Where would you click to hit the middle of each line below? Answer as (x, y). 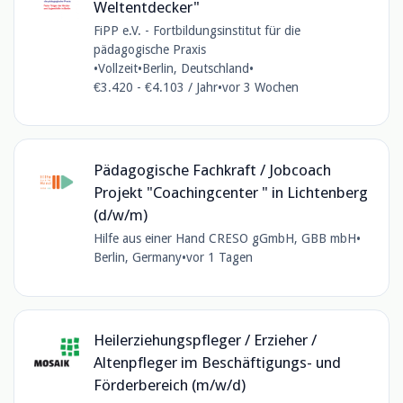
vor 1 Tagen (219, 258)
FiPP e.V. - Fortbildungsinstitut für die (197, 30)
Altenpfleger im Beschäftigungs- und (217, 363)
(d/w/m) (120, 215)
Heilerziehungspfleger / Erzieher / (205, 340)
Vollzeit (117, 68)
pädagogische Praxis (149, 49)
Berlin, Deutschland (195, 68)
